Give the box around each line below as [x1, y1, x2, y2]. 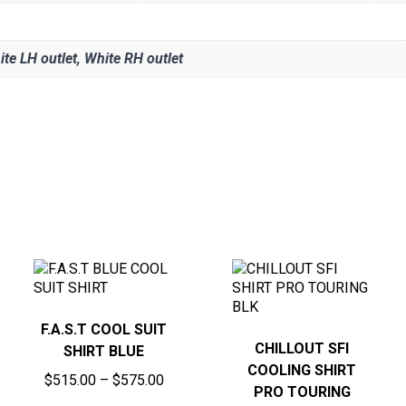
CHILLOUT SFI [255, 339, 350, 357]
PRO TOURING [253, 382, 351, 401]
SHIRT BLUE [63, 342, 145, 360]
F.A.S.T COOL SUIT [41, 320, 168, 338]
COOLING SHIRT [247, 361, 357, 379]
